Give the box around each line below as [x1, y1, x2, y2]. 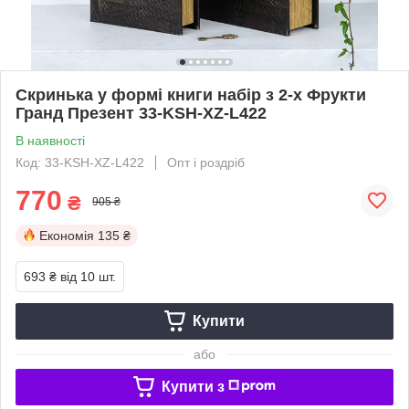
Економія [39, 227, 94, 243]
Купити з [161, 378, 225, 394]
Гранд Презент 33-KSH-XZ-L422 [16, 103, 267, 122]
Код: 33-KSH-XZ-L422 [16, 154, 144, 170]
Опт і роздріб [167, 154, 245, 170]
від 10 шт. [60, 268, 116, 284]
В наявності [16, 132, 85, 148]
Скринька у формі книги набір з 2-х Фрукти [16, 85, 366, 104]
